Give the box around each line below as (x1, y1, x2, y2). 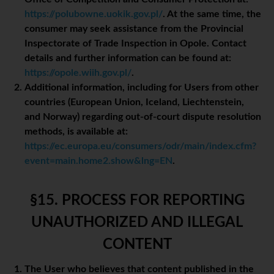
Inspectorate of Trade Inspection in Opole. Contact (24, 39, 246, 49)
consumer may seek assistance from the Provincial (24, 24, 243, 34)
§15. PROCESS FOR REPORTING (29, 193, 245, 209)
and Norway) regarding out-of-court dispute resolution (24, 112, 261, 122)
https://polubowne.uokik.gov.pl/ (24, 9, 163, 20)
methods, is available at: (24, 127, 128, 137)
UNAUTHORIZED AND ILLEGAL (31, 215, 243, 231)
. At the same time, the (163, 9, 261, 20)
